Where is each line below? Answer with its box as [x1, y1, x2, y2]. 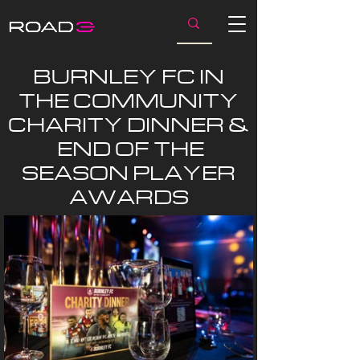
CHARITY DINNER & [8, 112, 249, 137]
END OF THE [53, 136, 204, 161]
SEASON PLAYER [22, 160, 235, 185]
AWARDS [68, 184, 189, 209]
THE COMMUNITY [18, 88, 239, 112]
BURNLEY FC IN [33, 63, 224, 88]
